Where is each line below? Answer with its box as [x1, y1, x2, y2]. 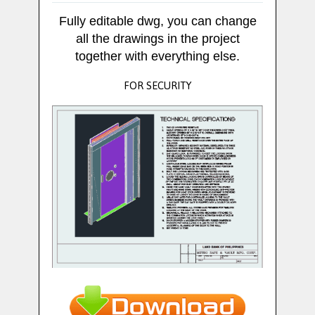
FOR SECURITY [123, 75, 192, 96]
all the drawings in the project [75, 32, 240, 46]
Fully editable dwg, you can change [58, 14, 257, 29]
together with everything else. [75, 49, 240, 64]
